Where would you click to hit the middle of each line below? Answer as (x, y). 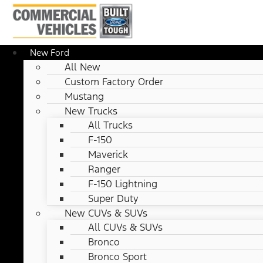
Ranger (104, 169)
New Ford (50, 53)
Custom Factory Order (114, 82)
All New (82, 67)
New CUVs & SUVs (106, 213)
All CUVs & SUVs (125, 227)
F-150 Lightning (123, 184)
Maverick (108, 155)
